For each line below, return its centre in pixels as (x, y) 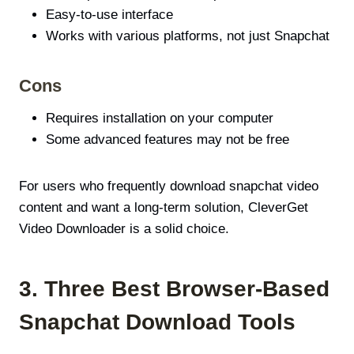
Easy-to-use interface (109, 14)
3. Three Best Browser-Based (174, 288)
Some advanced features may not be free (168, 139)
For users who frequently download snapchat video (169, 186)
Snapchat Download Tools (157, 322)
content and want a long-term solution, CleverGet (164, 207)
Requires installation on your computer (160, 118)
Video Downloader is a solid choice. (124, 228)
